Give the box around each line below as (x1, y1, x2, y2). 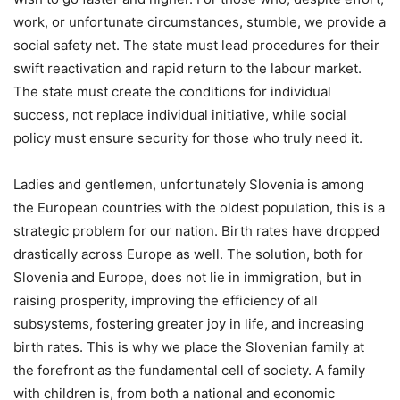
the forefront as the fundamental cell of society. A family (13, 361, 365, 379)
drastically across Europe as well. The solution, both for (13, 245, 363, 262)
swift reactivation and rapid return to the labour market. (13, 59, 362, 77)
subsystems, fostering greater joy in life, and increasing (13, 314, 364, 332)
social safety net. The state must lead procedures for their (13, 36, 379, 54)
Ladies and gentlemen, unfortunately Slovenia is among (13, 175, 364, 193)
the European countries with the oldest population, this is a (13, 198, 385, 216)
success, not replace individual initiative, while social (13, 105, 346, 123)
